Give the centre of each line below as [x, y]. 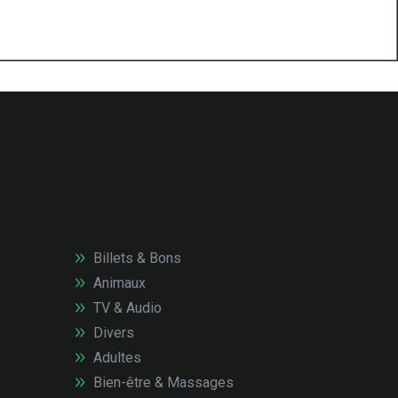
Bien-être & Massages [162, 382]
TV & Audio [126, 307]
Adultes [116, 357]
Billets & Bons [136, 258]
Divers [112, 332]
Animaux [118, 283]
